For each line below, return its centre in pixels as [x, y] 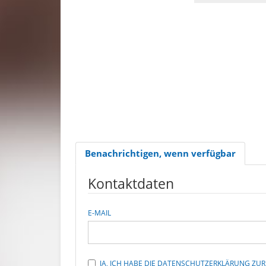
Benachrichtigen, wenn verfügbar [160, 153]
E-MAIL [99, 213]
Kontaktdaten [131, 184]
